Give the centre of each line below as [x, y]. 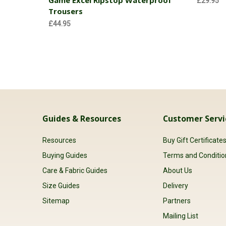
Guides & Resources [82, 118]
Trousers [65, 11]
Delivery [176, 186]
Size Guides [61, 186]
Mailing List [181, 216]
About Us [178, 171]
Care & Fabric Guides [75, 171]
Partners [177, 201]
